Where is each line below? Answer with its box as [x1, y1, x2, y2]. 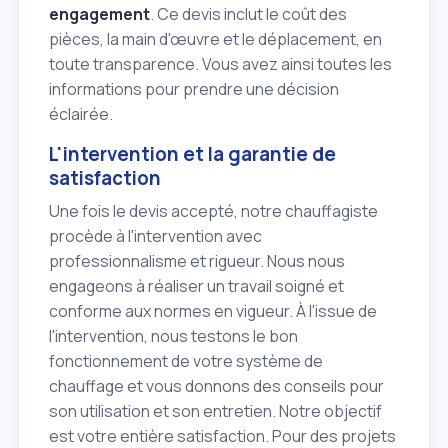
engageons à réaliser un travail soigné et [49, 274, 344, 297]
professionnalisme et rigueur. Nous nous [49, 249, 345, 272]
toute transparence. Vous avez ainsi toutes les [49, 52, 392, 75]
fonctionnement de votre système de [49, 349, 323, 372]
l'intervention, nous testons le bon [49, 324, 298, 347]
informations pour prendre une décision [49, 77, 339, 100]
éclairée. [49, 102, 113, 125]
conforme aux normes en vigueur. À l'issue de [49, 299, 377, 322]
